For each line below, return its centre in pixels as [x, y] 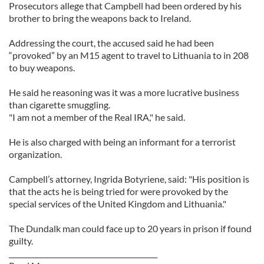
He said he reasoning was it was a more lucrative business [124, 92]
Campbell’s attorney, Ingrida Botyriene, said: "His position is [129, 179]
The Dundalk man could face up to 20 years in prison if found [130, 228]
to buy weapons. [42, 67]
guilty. [21, 241]
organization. [35, 154]
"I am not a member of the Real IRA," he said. [97, 117]
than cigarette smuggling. [60, 105]
